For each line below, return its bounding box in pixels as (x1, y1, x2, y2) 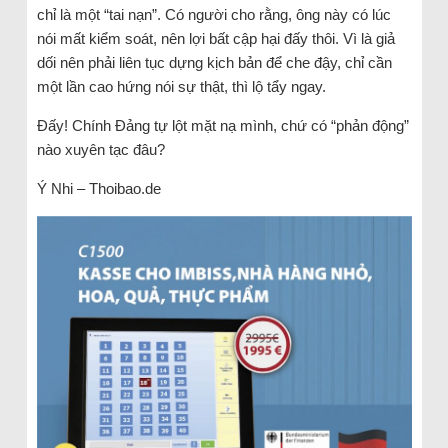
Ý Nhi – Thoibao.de (36, 179, 161, 197)
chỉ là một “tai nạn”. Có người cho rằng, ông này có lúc (36, 5, 391, 23)
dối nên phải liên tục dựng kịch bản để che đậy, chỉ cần (36, 53, 392, 71)
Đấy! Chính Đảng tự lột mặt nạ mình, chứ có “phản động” (36, 116, 409, 134)
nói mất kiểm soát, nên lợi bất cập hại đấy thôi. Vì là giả (36, 29, 395, 47)
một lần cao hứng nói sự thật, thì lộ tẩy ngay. (36, 77, 326, 95)
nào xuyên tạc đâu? (36, 140, 165, 158)
